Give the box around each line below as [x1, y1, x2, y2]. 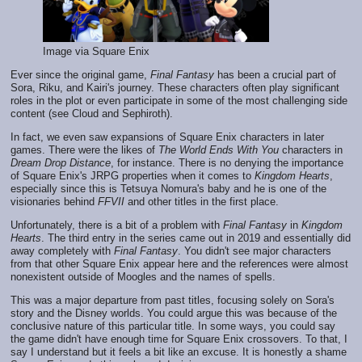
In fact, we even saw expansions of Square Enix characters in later [11, 131, 324, 144]
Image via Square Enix [43, 45, 149, 58]
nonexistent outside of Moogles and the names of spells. [11, 271, 276, 284]
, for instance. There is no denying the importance [111, 157, 343, 170]
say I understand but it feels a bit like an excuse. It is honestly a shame [11, 346, 347, 359]
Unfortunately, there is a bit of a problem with [11, 219, 223, 232]
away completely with [11, 245, 114, 258]
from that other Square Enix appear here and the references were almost [11, 258, 348, 271]
